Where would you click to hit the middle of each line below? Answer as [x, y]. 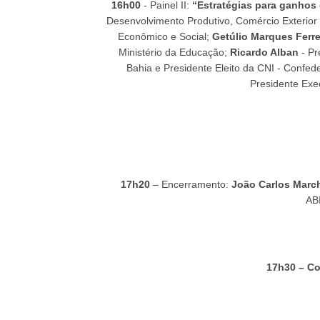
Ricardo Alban [264, 52]
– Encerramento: [190, 184]
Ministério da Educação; [174, 52]
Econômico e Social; [165, 36]
